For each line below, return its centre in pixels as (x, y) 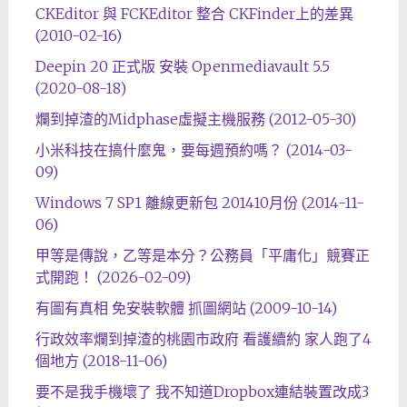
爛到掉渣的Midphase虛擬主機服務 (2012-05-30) (195, 119)
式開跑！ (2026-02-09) (113, 278)
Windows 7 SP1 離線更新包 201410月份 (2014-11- (199, 203)
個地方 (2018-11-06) (101, 361)
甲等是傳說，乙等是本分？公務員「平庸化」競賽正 (202, 256)
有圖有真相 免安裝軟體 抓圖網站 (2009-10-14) (186, 308)
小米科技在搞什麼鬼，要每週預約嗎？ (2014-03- (194, 150)
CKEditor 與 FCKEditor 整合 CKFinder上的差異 (194, 14)
